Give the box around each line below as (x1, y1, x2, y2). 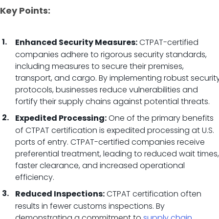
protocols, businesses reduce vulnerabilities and (15, 84, 198, 95)
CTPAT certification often (105, 188, 201, 199)
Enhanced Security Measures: (15, 39, 137, 47)
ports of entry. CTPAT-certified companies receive (15, 136, 205, 148)
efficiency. (15, 172, 54, 183)
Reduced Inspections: (15, 191, 105, 198)
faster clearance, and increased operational (15, 160, 185, 171)
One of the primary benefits (107, 112, 214, 124)
